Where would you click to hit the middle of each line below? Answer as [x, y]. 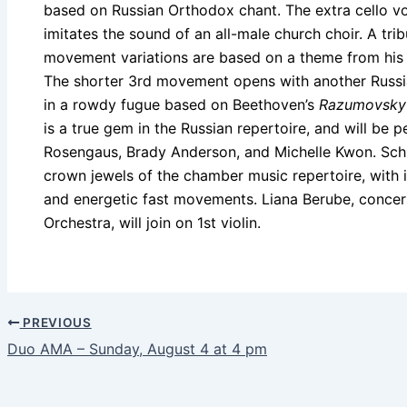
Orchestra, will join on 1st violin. [152, 223]
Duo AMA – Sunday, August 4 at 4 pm [137, 349]
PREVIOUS [55, 323]
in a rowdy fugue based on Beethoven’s [181, 105]
